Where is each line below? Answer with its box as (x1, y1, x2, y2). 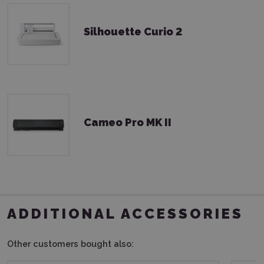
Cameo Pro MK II (84, 116, 171, 129)
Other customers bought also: (7, 238, 134, 249)
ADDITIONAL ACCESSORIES (7, 205, 243, 222)
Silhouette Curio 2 (84, 25, 182, 38)
